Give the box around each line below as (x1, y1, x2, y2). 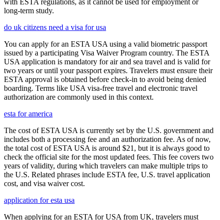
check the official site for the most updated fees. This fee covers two (4, 153, 214, 161)
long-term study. (4, 6, 54, 15)
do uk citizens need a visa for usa (4, 23, 106, 31)
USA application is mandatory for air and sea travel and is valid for (4, 57, 210, 66)
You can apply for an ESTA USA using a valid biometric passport (4, 40, 207, 48)
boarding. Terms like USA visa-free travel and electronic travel (4, 84, 197, 92)
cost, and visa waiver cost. (4, 179, 85, 188)
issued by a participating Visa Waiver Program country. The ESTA (4, 49, 209, 57)
